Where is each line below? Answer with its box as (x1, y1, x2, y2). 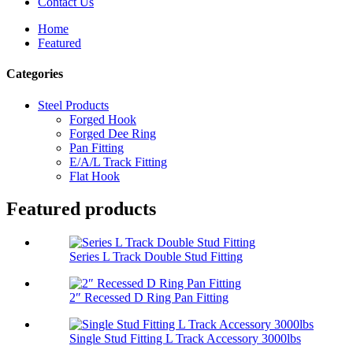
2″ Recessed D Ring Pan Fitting (69, 291, 229, 305)
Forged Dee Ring (69, 126, 156, 140)
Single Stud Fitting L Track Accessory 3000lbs (69, 332, 301, 346)
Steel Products (38, 98, 109, 112)
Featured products (6, 199, 156, 220)
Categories (6, 67, 63, 81)
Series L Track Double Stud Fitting (69, 250, 243, 264)
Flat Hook (69, 169, 120, 183)
